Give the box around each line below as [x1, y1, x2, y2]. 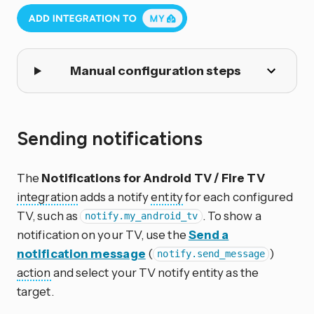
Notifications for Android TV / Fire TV [41, 170, 265, 185]
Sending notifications [17, 127, 207, 150]
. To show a [202, 207, 261, 223]
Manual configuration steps [69, 62, 241, 78]
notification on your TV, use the [17, 226, 189, 242]
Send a [188, 226, 229, 242]
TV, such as [17, 207, 81, 223]
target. [17, 283, 54, 299]
